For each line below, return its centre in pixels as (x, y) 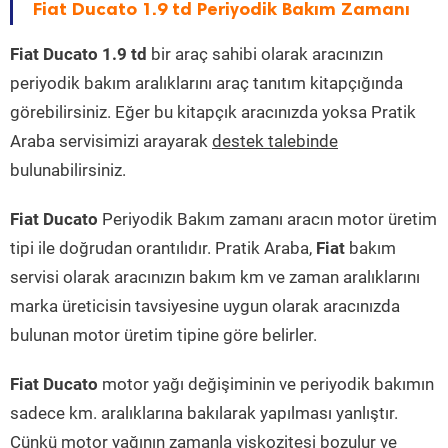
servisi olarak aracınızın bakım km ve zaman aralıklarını (215, 277)
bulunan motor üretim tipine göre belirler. (163, 335)
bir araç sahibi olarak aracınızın (265, 54)
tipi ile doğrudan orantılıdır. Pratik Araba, (163, 248)
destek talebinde (275, 141)
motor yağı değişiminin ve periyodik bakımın (266, 384)
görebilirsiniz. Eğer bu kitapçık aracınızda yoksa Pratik (213, 112)
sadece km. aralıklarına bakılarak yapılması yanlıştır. (204, 413)
